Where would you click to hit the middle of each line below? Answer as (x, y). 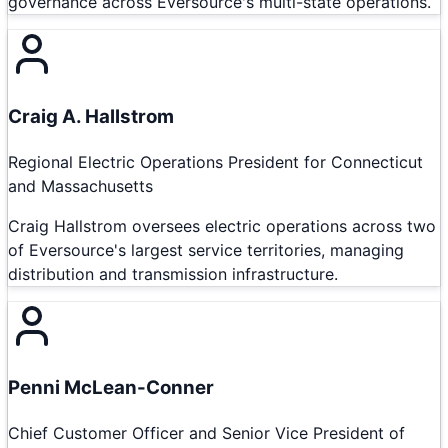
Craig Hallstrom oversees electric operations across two (222, 225)
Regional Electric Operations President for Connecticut (215, 161)
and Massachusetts (80, 185)
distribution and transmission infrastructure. (173, 273)
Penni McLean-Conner (111, 388)
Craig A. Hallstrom (91, 116)
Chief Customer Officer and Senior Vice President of (206, 433)
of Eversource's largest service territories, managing (206, 249)
